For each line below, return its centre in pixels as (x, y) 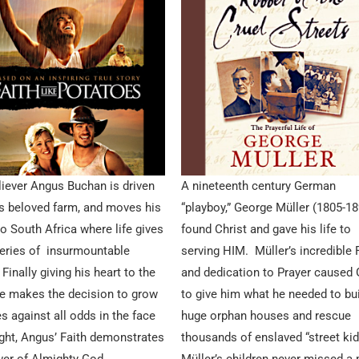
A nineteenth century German (258, 186)
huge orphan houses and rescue (266, 316)
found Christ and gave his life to (266, 230)
